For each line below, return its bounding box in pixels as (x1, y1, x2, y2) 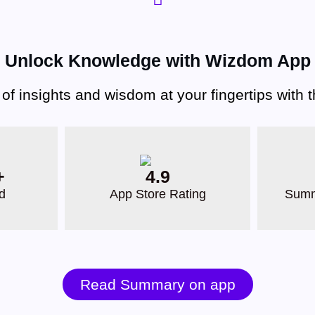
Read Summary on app (79, 276, 236, 292)
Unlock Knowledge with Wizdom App (4, 51, 311, 70)
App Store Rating (109, 187, 206, 201)
